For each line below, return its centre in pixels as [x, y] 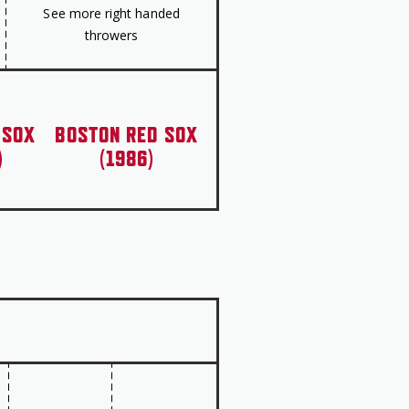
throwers [111, 35]
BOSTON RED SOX [126, 134]
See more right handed [111, 13]
